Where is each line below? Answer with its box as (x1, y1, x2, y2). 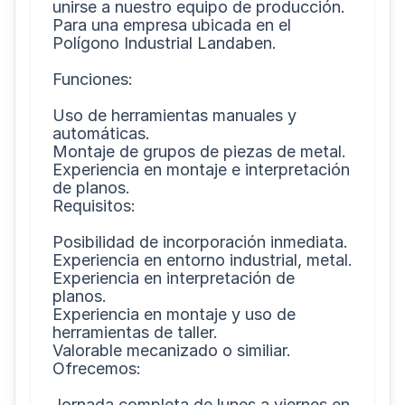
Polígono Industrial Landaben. (52, 33, 277, 52)
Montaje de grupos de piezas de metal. (52, 142, 346, 161)
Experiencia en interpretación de (52, 268, 295, 287)
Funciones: (52, 70, 133, 89)
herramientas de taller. (52, 323, 218, 342)
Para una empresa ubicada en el (52, 15, 291, 34)
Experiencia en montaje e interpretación (52, 160, 350, 179)
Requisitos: (52, 196, 136, 215)
